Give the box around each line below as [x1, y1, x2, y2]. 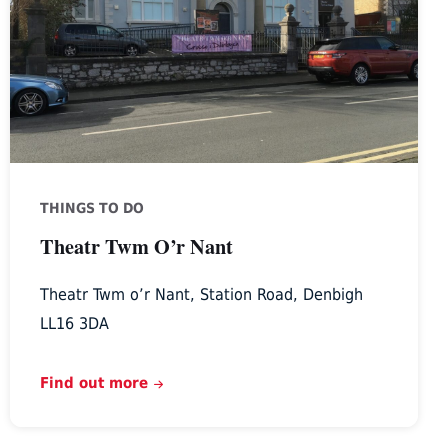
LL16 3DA [39, 314, 109, 334]
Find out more [39, 374, 148, 392]
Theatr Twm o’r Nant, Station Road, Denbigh [39, 285, 363, 305]
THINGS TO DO [39, 200, 144, 217]
